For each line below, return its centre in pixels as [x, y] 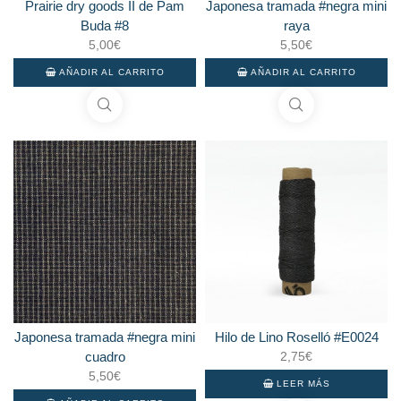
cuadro [105, 356]
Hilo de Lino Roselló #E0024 [296, 337]
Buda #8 [105, 25]
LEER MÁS [303, 383]
